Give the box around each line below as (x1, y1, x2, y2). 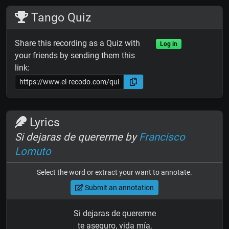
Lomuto (15, 145, 51, 158)
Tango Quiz (28, 10, 91, 25)
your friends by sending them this (15, 51, 135, 61)
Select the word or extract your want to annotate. (37, 168, 192, 177)
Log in (159, 40, 177, 48)
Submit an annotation (83, 183, 154, 192)
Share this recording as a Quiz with (15, 38, 140, 49)
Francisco (139, 131, 185, 144)
